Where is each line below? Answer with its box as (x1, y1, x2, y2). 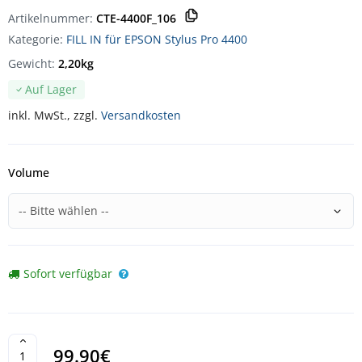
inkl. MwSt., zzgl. (8, 107, 101, 124)
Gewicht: (8, 56, 58, 72)
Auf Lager (25, 82, 77, 98)
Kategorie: (8, 32, 66, 48)
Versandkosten (101, 107, 181, 124)
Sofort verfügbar (23, 266, 112, 282)
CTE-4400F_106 (96, 10, 176, 26)
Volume (8, 165, 49, 181)
